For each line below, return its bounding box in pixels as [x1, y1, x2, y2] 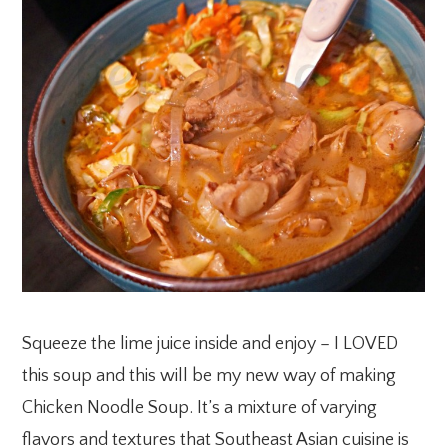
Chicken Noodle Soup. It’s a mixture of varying [22, 398, 378, 419]
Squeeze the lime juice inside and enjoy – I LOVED [22, 334, 399, 355]
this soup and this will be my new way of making [22, 366, 397, 387]
